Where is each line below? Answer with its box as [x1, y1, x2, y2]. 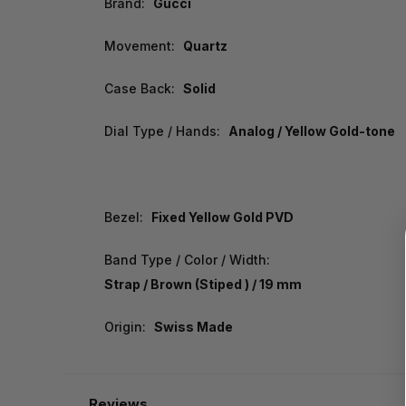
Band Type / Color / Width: [104, 252, 270, 268]
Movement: [104, 38, 175, 54]
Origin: [104, 319, 146, 335]
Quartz [182, 38, 227, 54]
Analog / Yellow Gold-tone [227, 123, 395, 140]
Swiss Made [153, 319, 233, 335]
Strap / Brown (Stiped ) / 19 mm [104, 276, 302, 293]
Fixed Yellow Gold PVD [150, 209, 294, 226]
